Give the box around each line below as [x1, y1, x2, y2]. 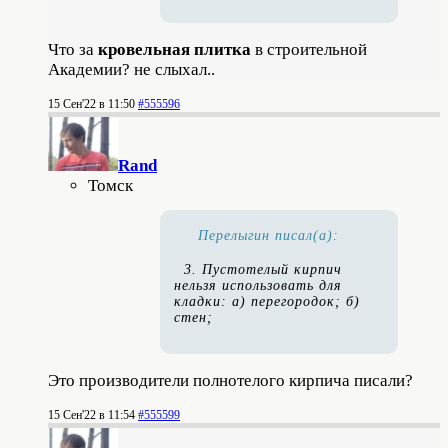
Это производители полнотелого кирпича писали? [48, 371, 413, 391]
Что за [48, 40, 98, 60]
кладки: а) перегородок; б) [174, 294, 360, 310]
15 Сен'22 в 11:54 [48, 408, 135, 423]
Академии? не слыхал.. [48, 60, 215, 80]
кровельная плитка [98, 40, 251, 60]
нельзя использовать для [174, 278, 342, 294]
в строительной [251, 40, 367, 60]
